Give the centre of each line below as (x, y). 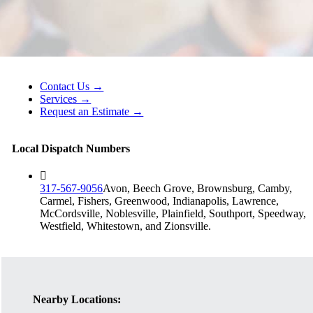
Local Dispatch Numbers (71, 149)
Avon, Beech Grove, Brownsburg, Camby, (198, 189)
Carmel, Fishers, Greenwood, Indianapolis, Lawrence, (160, 201)
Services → (66, 99)
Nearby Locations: (77, 299)
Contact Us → (72, 87)
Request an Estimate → (92, 112)
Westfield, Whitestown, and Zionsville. (126, 226)
